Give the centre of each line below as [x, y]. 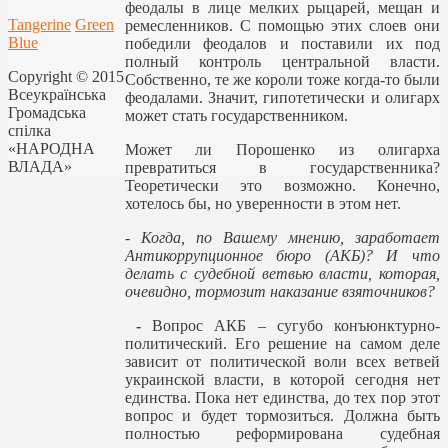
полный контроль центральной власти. [282, 61]
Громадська [47, 112]
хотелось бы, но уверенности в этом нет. [262, 203]
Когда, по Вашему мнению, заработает [290, 237]
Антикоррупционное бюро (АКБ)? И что [282, 255]
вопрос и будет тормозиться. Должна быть [282, 415]
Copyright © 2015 [66, 76]
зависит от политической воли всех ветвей [282, 361]
